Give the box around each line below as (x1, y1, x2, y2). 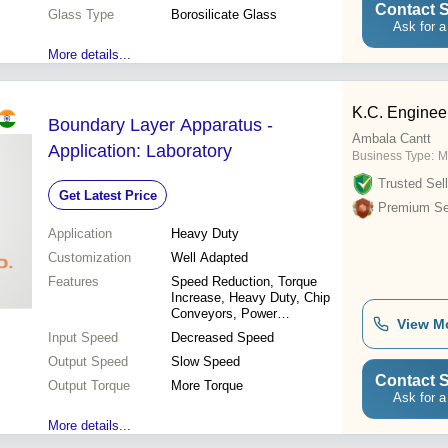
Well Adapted (171, 250, 248, 266)
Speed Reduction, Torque (171, 274, 317, 290)
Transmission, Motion (171, 322, 296, 338)
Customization (48, 250, 131, 266)
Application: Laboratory (48, 141, 232, 162)
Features (48, 274, 99, 290)
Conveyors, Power (171, 306, 277, 322)
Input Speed (48, 330, 118, 346)
